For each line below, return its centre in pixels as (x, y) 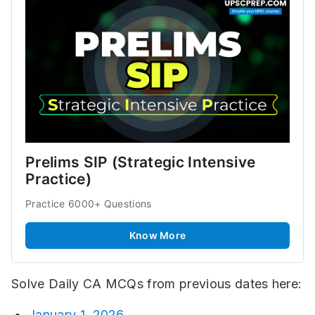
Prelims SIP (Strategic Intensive (141, 162)
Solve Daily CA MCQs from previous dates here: (157, 284)
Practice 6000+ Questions (89, 204)
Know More (157, 236)
